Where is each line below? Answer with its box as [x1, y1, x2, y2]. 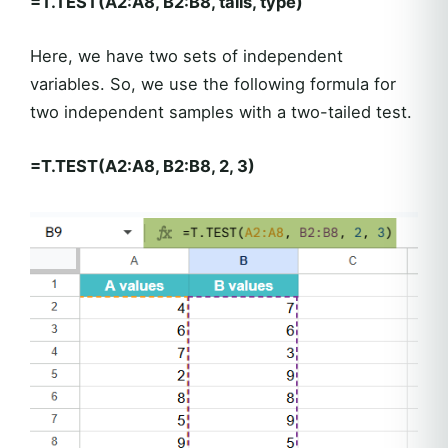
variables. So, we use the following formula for [30, 73, 396, 94]
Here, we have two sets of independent [30, 45, 343, 66]
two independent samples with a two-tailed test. [30, 101, 412, 122]
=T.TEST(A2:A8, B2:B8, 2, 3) [30, 155, 255, 176]
